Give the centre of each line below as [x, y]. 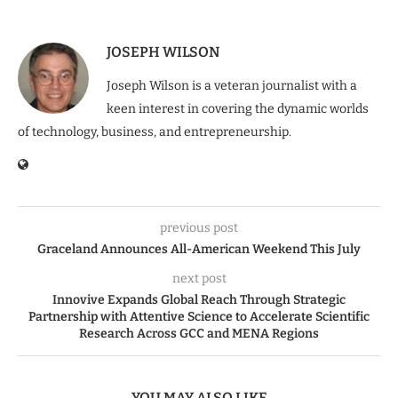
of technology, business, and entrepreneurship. [155, 131]
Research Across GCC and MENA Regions [199, 333]
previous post [199, 227]
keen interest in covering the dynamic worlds [238, 108]
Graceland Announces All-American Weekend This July [199, 249]
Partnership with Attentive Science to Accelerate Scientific [199, 316]
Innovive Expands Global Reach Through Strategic [199, 299]
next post [199, 278]
